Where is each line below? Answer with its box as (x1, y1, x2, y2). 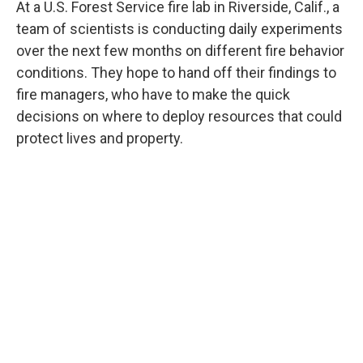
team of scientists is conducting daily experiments (16, 20, 343, 38)
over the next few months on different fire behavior (16, 42, 344, 60)
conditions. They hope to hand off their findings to (16, 64, 336, 82)
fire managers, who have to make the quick (16, 86, 290, 104)
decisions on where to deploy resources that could (16, 108, 342, 126)
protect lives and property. (16, 130, 183, 147)
